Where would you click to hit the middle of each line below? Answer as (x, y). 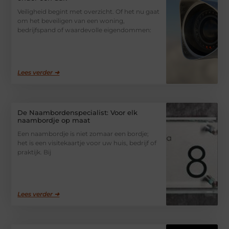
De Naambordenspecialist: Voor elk (78, 112)
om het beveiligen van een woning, (71, 21)
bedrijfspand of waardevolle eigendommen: (85, 30)
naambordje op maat (54, 120)
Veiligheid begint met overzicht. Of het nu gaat (89, 12)
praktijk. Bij (35, 152)
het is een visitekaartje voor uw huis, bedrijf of (87, 143)
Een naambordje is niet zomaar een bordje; (83, 133)
